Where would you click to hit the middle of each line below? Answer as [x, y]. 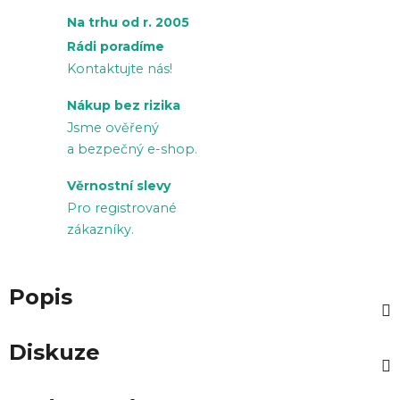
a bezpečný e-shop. [132, 149]
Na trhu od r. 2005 [128, 22]
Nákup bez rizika [124, 105]
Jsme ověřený [113, 127]
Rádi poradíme [116, 46]
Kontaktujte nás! [120, 68]
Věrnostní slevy [119, 185]
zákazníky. [100, 229]
